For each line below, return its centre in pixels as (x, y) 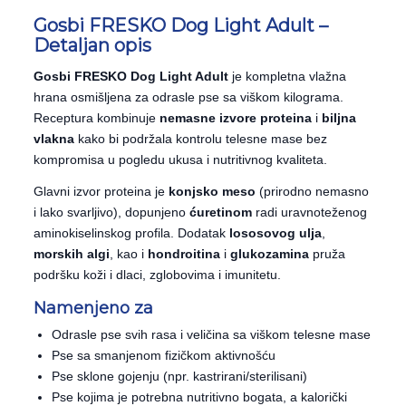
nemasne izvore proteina (236, 118)
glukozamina (270, 254)
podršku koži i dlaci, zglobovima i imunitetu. (157, 275)
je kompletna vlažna (287, 76)
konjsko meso (212, 191)
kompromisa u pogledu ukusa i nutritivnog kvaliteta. (180, 159)
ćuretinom (221, 212)
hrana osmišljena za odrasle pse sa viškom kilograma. (188, 97)
